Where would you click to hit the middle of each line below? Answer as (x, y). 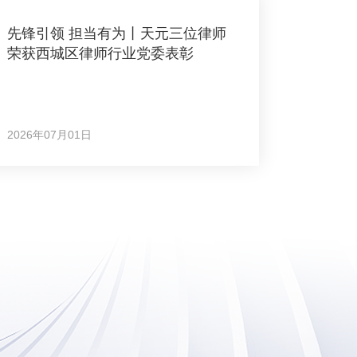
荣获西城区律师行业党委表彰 (100, 53)
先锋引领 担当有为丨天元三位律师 (116, 33)
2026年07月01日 (49, 135)
